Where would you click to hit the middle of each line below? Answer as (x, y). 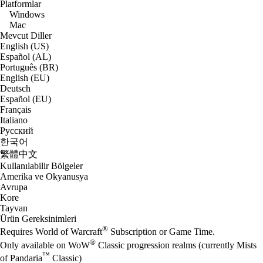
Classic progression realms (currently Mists (176, 245)
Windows (27, 14)
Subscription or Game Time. (161, 232)
